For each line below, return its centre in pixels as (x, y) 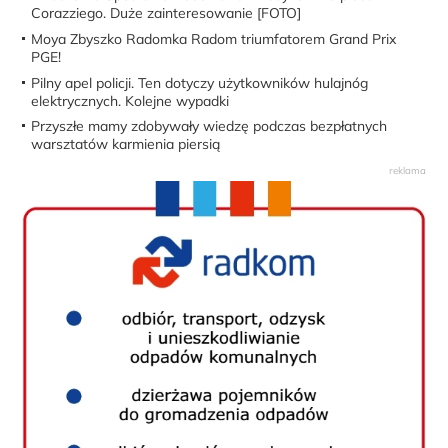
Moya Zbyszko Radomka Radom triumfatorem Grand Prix (214, 38)
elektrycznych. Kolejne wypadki (130, 100)
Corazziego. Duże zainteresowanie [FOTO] (166, 13)
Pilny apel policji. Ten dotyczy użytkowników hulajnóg (200, 82)
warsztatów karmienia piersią (126, 144)
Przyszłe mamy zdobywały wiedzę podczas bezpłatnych (209, 126)
